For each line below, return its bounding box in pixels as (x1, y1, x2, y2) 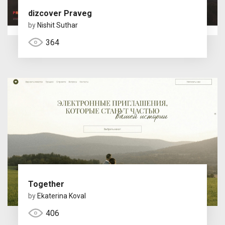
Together (28, 179, 64, 189)
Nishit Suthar (37, 21, 78, 29)
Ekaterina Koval (37, 191, 86, 200)
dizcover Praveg (28, 8, 92, 18)
